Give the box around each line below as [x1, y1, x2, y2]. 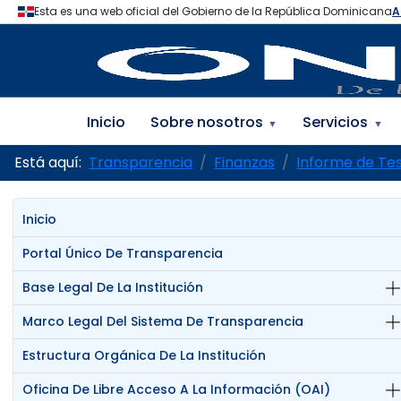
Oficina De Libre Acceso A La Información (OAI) [22, 380, 331, 399]
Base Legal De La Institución [22, 278, 204, 297]
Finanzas [214, 152, 275, 173]
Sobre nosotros [149, 112, 263, 132]
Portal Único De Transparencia [22, 244, 224, 263]
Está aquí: [14, 152, 89, 173]
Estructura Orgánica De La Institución [22, 346, 267, 365]
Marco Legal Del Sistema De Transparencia [22, 312, 304, 331]
